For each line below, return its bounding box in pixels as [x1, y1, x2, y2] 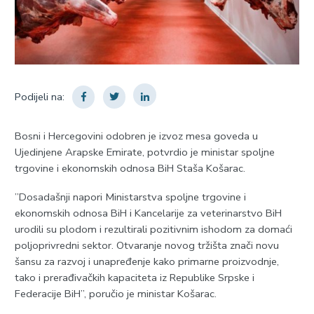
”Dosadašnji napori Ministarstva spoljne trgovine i [14, 190, 246, 205]
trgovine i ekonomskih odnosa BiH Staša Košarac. [14, 161, 245, 175]
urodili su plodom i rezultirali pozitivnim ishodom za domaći [14, 222, 292, 237]
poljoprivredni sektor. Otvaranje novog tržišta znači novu [14, 238, 279, 253]
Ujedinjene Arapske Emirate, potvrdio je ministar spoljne [14, 144, 275, 159]
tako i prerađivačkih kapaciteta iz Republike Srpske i [14, 271, 254, 285]
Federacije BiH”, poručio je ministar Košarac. [14, 287, 217, 301]
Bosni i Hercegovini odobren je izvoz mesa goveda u [14, 128, 258, 143]
